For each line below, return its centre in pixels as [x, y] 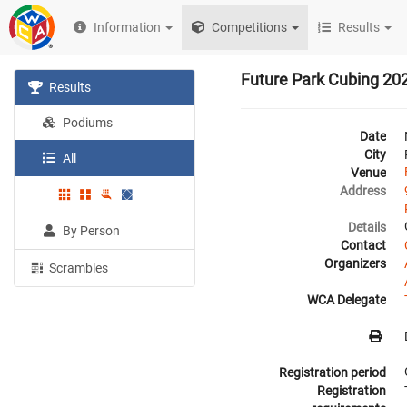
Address [363, 191]
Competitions [248, 27]
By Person [90, 230]
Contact [363, 245]
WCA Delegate [347, 300]
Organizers [355, 263]
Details [367, 227]
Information [128, 27]
